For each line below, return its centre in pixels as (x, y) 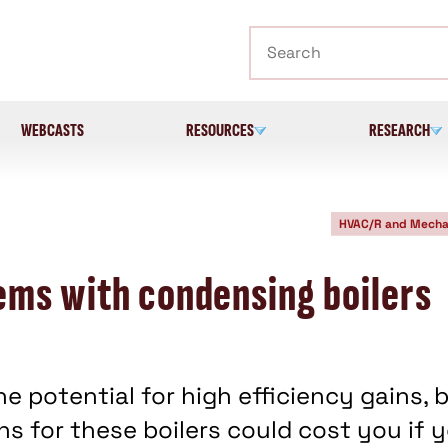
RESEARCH (399, 130)
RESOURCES (219, 130)
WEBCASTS (53, 130)
